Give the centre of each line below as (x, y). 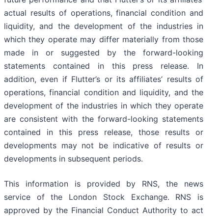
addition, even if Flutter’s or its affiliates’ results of (104, 79)
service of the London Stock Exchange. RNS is (104, 197)
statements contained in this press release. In (104, 66)
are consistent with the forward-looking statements (104, 119)
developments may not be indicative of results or (104, 146)
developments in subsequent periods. (73, 159)
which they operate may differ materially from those (104, 40)
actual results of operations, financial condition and (104, 13)
